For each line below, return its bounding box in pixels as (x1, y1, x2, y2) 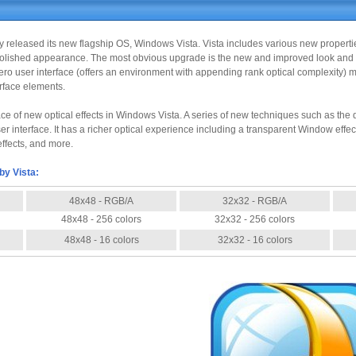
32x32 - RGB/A (222, 195, 287, 207)
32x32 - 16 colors (217, 234, 292, 246)
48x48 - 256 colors (61, 214, 141, 225)
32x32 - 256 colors (215, 214, 295, 225)
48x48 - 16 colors (64, 234, 139, 246)
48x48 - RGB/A (69, 195, 133, 207)
